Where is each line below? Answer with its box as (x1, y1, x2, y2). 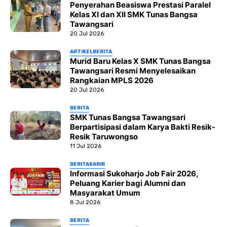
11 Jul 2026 (70, 143, 101, 149)
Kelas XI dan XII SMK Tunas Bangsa (70, 10, 198, 19)
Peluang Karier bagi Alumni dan (70, 178, 185, 188)
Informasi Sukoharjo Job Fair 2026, (70, 169, 198, 178)
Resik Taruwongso (70, 132, 138, 141)
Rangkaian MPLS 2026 (70, 75, 154, 85)
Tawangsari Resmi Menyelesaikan (70, 66, 196, 75)
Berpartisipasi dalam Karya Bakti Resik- (70, 122, 215, 132)
